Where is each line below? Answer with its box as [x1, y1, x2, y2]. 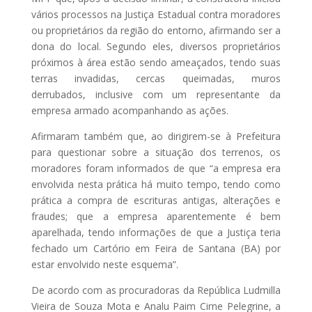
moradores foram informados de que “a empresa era [31, 162, 281, 175]
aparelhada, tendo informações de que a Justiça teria [31, 226, 281, 239]
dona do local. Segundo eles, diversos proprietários [31, 40, 281, 53]
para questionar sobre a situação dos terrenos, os [31, 146, 281, 159]
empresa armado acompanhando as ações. [31, 104, 228, 117]
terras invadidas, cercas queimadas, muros [31, 72, 281, 85]
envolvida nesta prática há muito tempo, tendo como [31, 178, 281, 191]
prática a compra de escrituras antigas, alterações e [31, 194, 281, 207]
